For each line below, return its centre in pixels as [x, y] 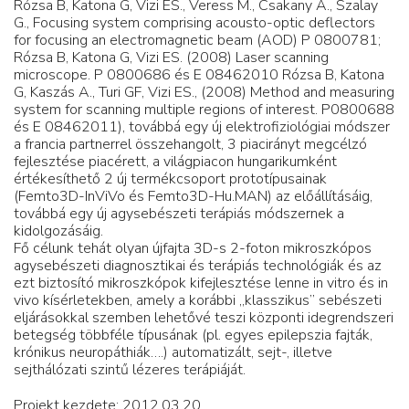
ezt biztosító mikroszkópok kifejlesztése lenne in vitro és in [201, 283]
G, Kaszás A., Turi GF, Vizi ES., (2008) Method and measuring [204, 92]
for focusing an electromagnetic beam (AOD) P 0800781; [197, 40]
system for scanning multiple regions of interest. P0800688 [204, 109]
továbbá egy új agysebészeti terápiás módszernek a [179, 213]
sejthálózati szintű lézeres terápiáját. [130, 369]
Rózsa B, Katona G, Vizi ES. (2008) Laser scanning [171, 57]
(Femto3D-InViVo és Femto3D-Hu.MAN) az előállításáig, [193, 196]
